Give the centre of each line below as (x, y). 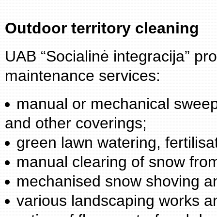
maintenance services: (83, 76)
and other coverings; (76, 123)
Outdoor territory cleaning (102, 28)
